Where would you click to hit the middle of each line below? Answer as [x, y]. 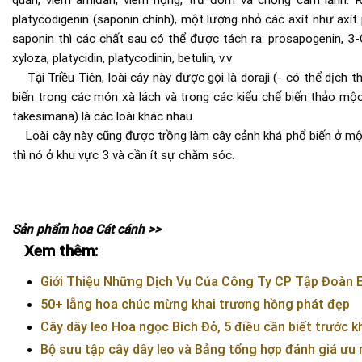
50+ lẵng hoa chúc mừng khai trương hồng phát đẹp [195, 305]
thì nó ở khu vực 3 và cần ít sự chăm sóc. [123, 156]
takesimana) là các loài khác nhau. [103, 117]
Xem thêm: [61, 251]
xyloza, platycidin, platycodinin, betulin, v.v [122, 59]
